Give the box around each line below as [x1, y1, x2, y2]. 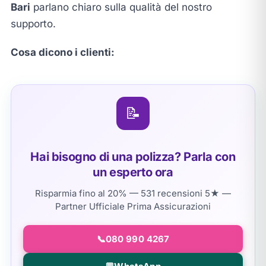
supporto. [10, 18, 56, 30]
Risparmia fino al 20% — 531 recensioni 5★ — [35, 188, 231, 199]
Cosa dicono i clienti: [10, 46, 115, 59]
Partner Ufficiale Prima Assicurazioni [55, 201, 211, 213]
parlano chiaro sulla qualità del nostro [30, 1, 212, 14]
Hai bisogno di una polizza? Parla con [30, 150, 236, 164]
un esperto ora [93, 165, 173, 180]
